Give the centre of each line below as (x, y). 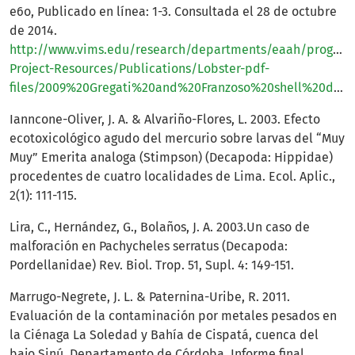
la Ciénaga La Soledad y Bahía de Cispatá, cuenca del (164, 334)
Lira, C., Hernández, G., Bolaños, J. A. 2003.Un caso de (160, 227)
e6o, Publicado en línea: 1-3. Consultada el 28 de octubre (173, 11)
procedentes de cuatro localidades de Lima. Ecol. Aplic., (172, 176)
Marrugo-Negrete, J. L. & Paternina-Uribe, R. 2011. (150, 296)
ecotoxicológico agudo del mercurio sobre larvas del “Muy (177, 138)
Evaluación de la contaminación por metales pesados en (173, 315)
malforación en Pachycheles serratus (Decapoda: (149, 246)
